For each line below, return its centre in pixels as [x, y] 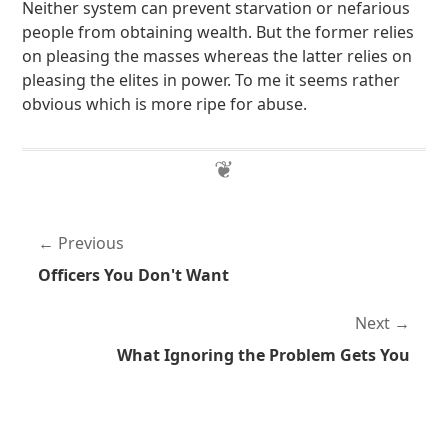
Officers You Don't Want [134, 275]
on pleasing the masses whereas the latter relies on [217, 56]
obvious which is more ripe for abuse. [165, 104]
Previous [91, 243]
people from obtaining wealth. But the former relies [218, 32]
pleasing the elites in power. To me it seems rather [211, 80]
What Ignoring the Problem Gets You [263, 355]
